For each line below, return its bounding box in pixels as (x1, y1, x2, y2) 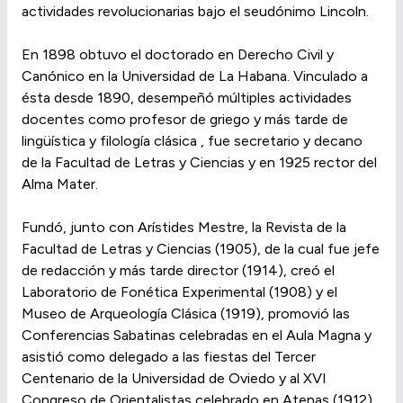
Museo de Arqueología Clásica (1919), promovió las (22, 305, 350, 323)
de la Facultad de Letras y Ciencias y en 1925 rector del (22, 154, 377, 172)
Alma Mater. (22, 175, 98, 193)
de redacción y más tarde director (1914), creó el (22, 262, 335, 280)
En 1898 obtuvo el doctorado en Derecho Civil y (22, 46, 334, 64)
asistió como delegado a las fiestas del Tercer (22, 348, 316, 366)
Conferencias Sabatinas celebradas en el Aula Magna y (22, 327, 372, 345)
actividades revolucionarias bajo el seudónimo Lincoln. (22, 3, 369, 21)
